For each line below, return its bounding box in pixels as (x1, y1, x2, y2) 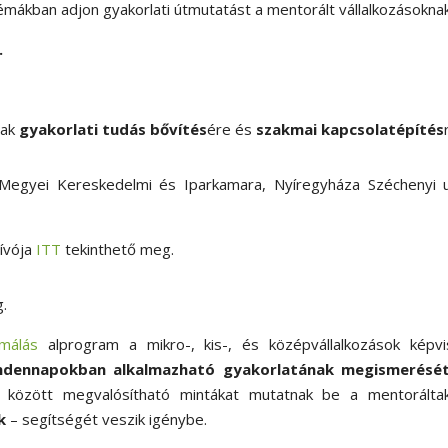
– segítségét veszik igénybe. (6, 409, 208, 430)
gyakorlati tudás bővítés (19, 119, 208, 140)
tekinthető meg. (61, 239, 175, 260)
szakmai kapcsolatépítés (256, 119, 445, 140)
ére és (207, 119, 257, 140)
